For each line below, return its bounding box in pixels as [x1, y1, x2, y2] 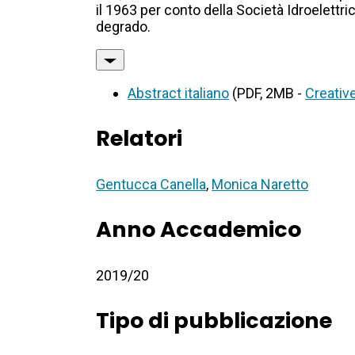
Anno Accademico [96, 215, 302, 245]
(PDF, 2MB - [229, 85, 306, 102]
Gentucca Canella [96, 176, 207, 193]
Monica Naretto [212, 176, 309, 193]
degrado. [96, 18, 151, 36]
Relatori [96, 124, 183, 154]
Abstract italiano [128, 85, 230, 102]
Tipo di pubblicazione [96, 306, 333, 336]
